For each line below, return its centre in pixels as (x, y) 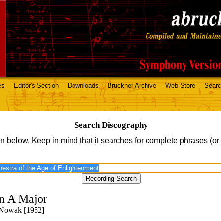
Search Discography (111, 125)
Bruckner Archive (132, 86)
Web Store (180, 86)
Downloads (83, 86)
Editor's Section (36, 86)
